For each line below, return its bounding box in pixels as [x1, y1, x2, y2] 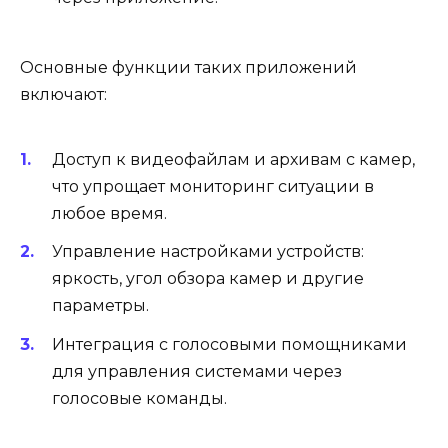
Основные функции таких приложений [20, 57, 357, 77]
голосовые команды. [52, 388, 227, 408]
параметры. [52, 296, 149, 316]
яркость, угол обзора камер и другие [52, 269, 364, 289]
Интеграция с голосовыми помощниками [52, 334, 407, 354]
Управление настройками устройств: [52, 242, 364, 262]
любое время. [52, 204, 167, 224]
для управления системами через [52, 361, 342, 381]
